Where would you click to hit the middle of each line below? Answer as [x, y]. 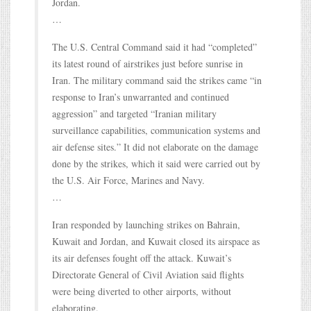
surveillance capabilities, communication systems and [156, 130]
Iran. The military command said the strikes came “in [157, 80]
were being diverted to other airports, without [142, 291]
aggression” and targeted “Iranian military [134, 113]
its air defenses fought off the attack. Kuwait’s [142, 258]
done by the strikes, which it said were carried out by [156, 163]
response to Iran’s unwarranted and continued [141, 96]
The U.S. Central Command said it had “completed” [154, 47]
